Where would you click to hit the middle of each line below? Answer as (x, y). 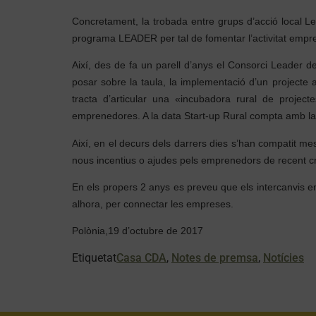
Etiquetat (94, 257)
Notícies (284, 257)
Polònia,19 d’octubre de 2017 (138, 231)
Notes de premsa (215, 257)
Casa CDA (141, 257)
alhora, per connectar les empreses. (153, 203)
